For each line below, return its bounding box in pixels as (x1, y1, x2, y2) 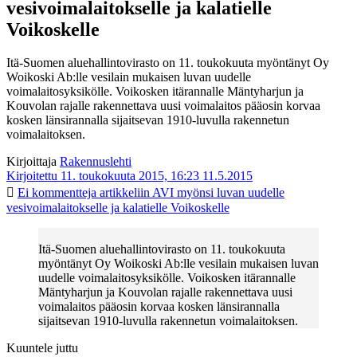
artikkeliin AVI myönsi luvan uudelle (96, 186, 284, 200)
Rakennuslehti (60, 155, 131, 169)
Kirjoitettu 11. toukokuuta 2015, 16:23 (6, 169, 199, 183)
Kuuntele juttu (6, 341, 78, 355)
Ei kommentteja (18, 186, 96, 200)
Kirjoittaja (6, 155, 57, 169)
